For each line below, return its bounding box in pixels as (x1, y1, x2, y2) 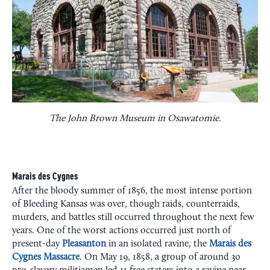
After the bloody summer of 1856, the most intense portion (12, 186, 252, 196)
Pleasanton (62, 239, 106, 249)
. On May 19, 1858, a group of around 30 (80, 252, 240, 262)
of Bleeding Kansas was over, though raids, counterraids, (12, 199, 240, 209)
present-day (12, 239, 62, 249)
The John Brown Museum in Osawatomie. (49, 113, 221, 124)
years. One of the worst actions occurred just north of (12, 225, 231, 236)
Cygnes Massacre (12, 252, 80, 262)
